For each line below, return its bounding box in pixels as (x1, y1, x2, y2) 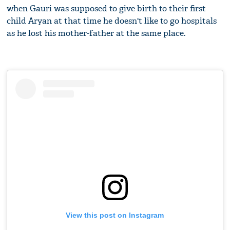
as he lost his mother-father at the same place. (7, 27, 186, 39)
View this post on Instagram (66, 210, 164, 219)
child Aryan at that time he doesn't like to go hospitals (7, 15, 217, 26)
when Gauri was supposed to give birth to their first (7, 3, 206, 14)
